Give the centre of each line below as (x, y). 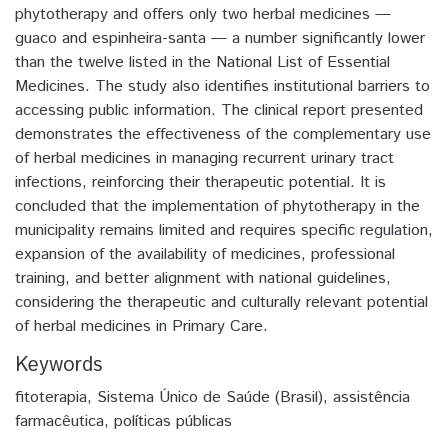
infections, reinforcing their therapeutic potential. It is (200, 182)
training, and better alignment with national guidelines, (203, 278)
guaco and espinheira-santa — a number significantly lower (220, 38)
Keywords (58, 365)
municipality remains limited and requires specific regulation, (224, 230)
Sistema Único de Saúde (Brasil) (210, 397)
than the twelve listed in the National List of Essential (202, 62)
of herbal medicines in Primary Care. (141, 326)
